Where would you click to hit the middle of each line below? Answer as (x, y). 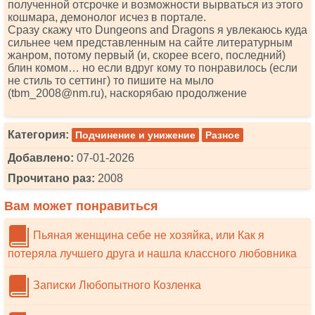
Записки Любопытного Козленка (116, 285)
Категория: (38, 135)
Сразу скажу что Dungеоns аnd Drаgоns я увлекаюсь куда (157, 30)
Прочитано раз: (51, 178)
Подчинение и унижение (135, 135)
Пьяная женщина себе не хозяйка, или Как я (147, 236)
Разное (223, 135)
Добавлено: (41, 158)
